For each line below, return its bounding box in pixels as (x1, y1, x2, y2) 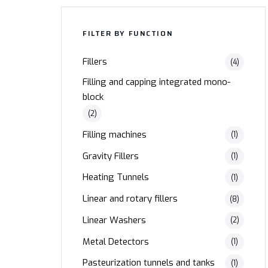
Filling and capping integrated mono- (83, 76, 230, 89)
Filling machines (83, 128, 147, 141)
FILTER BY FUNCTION (83, 28, 173, 39)
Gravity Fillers (83, 150, 139, 162)
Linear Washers (83, 214, 146, 226)
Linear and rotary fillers (83, 193, 178, 205)
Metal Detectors (83, 235, 149, 248)
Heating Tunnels (83, 171, 149, 184)
